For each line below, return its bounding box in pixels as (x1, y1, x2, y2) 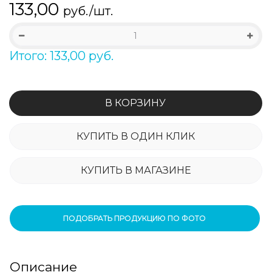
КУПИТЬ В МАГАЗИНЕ (81, 165, 191, 177)
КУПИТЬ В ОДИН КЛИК (76, 131, 195, 143)
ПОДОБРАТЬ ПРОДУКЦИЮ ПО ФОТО (63, 214, 206, 223)
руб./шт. (63, 4, 113, 19)
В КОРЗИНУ (105, 97, 166, 109)
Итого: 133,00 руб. (8, 49, 114, 64)
